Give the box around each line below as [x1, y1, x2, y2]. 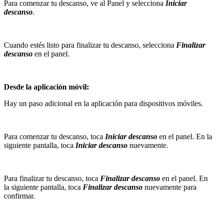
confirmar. [4, 191, 35, 200]
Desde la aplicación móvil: [4, 82, 89, 91]
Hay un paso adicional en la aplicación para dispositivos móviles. [4, 99, 203, 108]
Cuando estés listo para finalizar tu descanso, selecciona [4, 40, 176, 49]
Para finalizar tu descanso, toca [4, 174, 100, 182]
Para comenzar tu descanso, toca [4, 132, 105, 141]
